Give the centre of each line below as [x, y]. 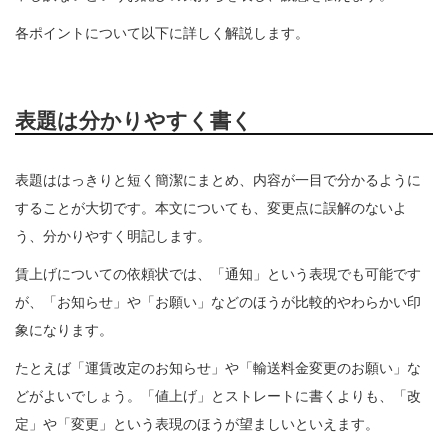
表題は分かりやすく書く [134, 120]
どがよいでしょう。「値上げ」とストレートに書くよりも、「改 [218, 396]
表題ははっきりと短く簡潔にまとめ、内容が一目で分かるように [218, 180]
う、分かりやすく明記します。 [113, 236]
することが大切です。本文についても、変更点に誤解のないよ [211, 208]
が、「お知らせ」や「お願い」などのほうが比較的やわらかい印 [218, 302]
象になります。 [64, 330]
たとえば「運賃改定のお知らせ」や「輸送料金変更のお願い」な [218, 368]
